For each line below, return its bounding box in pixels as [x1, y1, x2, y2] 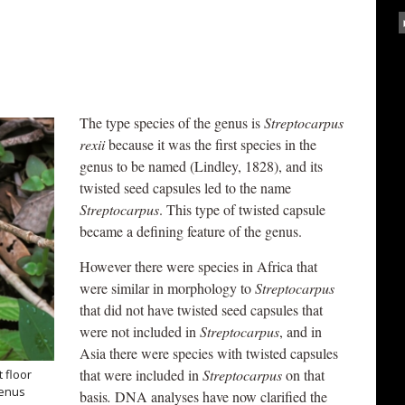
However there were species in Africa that [80, 257, 317, 276]
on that [282, 365, 325, 384]
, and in [279, 322, 322, 341]
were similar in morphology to [80, 278, 255, 297]
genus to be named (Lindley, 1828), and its [80, 156, 323, 175]
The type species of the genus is [80, 113, 264, 132]
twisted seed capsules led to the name [80, 178, 291, 197]
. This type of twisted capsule [159, 200, 325, 219]
